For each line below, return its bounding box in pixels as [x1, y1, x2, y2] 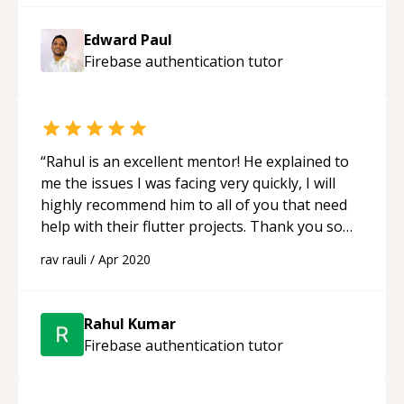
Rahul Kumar [84, 313, 176, 334]
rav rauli [41, 250, 87, 268]
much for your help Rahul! [41, 237, 216, 258]
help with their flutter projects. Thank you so [41, 216, 343, 236]
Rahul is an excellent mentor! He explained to [46, 151, 349, 171]
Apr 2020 [98, 250, 151, 268]
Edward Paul [84, 29, 172, 50]
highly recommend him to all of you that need [41, 194, 347, 215]
